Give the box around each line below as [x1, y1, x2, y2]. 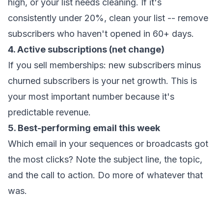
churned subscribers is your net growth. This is [8, 76, 197, 86]
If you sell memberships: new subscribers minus [8, 60, 201, 70]
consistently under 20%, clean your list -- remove [8, 13, 208, 23]
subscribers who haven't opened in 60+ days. [8, 28, 194, 39]
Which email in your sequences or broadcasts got [8, 138, 208, 149]
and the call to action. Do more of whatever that [8, 170, 203, 180]
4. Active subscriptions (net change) [8, 44, 165, 55]
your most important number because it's [8, 91, 174, 102]
